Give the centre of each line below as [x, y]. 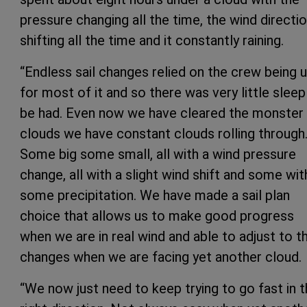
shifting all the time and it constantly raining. [152, 40]
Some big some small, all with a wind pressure [158, 154]
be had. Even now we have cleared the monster [162, 113]
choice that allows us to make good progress [157, 216]
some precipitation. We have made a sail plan [155, 195]
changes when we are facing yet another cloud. [161, 257]
